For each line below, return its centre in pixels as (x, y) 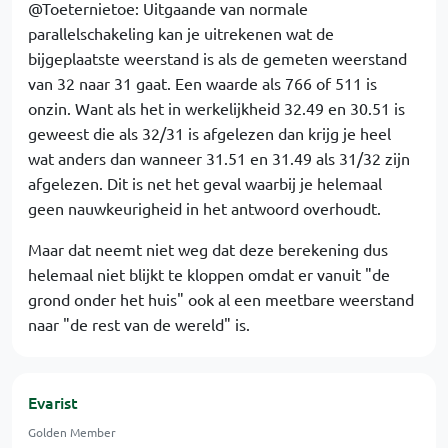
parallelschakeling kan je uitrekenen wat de (181, 33)
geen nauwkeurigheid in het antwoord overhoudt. (204, 208)
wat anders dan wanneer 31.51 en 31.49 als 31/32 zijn (219, 158)
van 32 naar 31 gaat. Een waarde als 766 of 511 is (202, 83)
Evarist (53, 402)
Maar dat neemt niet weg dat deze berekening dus (208, 249)
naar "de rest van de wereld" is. (139, 324)
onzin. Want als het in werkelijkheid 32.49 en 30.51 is (216, 108)
